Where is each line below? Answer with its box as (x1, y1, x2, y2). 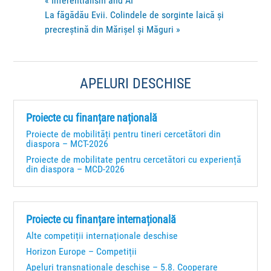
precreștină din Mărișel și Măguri (45, 24, 177, 36)
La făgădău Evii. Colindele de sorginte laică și (45, 9, 224, 21)
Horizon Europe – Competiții (26, 246, 137, 258)
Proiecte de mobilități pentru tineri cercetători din (26, 128, 221, 140)
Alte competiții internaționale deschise (26, 230, 178, 242)
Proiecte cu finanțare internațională (26, 213, 177, 226)
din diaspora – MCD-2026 (26, 163, 125, 175)
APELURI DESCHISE (80, 75, 191, 93)
